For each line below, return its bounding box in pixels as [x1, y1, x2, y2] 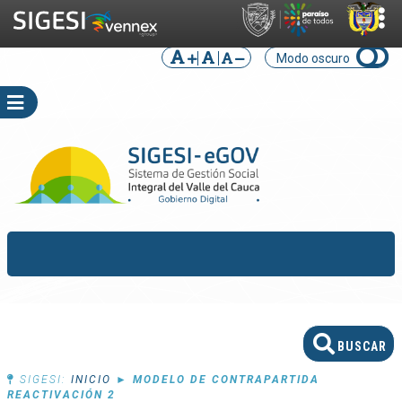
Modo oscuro [276, 51, 350, 66]
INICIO [71, 373, 111, 387]
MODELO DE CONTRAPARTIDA [133, 373, 319, 387]
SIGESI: [20, 373, 66, 387]
